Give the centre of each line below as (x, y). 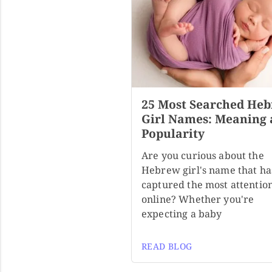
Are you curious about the (203, 156)
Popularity (173, 134)
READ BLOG (167, 246)
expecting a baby (182, 214)
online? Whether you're (198, 199)
